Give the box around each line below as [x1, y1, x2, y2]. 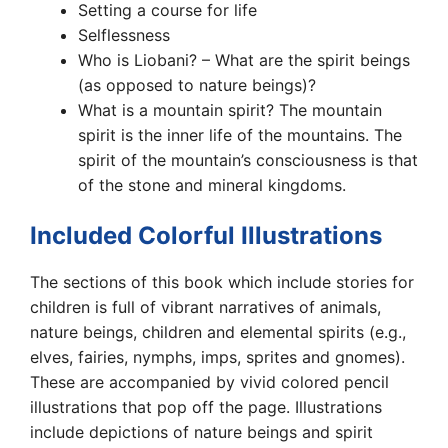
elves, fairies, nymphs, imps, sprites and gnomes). [30, 346, 405, 367]
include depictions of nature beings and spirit [30, 421, 373, 442]
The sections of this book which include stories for [30, 271, 414, 292]
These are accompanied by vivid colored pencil [30, 371, 389, 392]
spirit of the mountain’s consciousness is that [78, 149, 418, 170]
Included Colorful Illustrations [30, 220, 382, 250]
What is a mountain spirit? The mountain [78, 99, 382, 120]
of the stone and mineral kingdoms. [78, 174, 346, 195]
